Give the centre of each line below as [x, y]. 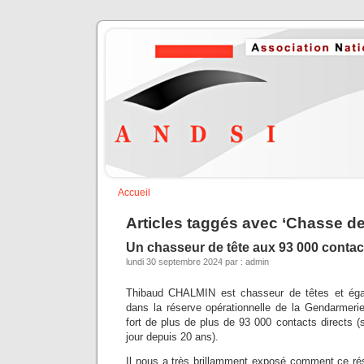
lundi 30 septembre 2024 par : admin [197, 262]
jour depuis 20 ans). [172, 337]
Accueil [134, 193]
